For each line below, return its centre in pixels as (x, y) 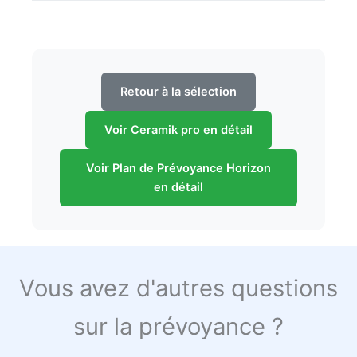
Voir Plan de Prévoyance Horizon (178, 169)
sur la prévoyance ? (178, 327)
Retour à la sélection (178, 92)
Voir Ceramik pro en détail (178, 130)
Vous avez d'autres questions (178, 288)
